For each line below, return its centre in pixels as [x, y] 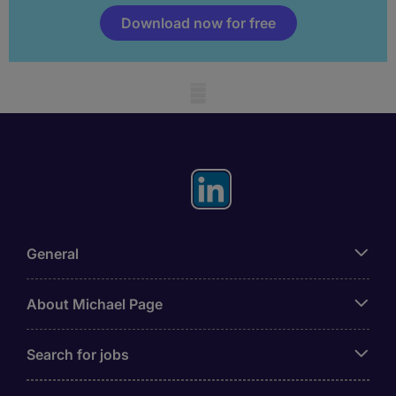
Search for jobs [78, 354]
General [53, 253]
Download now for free [198, 23]
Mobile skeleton [61, 93]
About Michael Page [95, 304]
